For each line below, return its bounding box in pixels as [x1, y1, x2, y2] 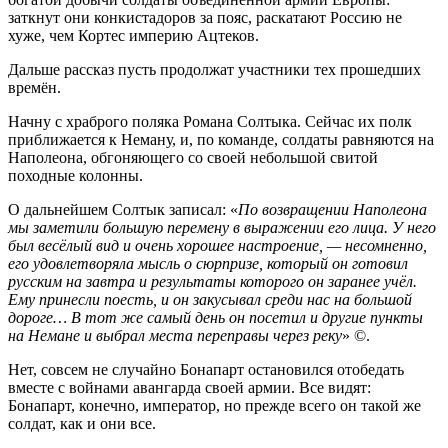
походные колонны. [8, 167, 143, 185]
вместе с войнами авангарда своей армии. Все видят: [8, 379, 371, 397]
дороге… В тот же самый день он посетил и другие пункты [8, 309, 423, 327]
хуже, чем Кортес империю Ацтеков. [8, 27, 259, 45]
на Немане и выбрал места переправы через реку [8, 327, 342, 345]
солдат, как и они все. [8, 415, 156, 433]
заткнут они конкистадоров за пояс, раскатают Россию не [8, 9, 402, 27]
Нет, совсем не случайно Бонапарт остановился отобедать [8, 361, 404, 379]
